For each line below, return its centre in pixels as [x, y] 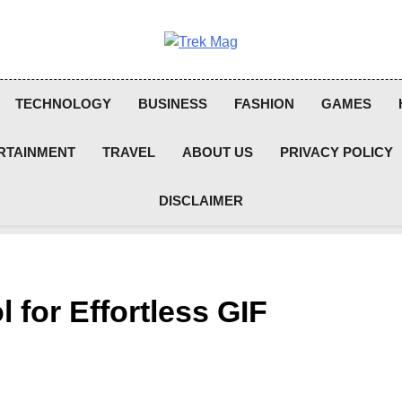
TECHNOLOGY [63, 104]
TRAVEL [129, 152]
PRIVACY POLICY [337, 152]
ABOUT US [218, 152]
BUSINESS [172, 104]
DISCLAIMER [201, 201]
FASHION [264, 104]
